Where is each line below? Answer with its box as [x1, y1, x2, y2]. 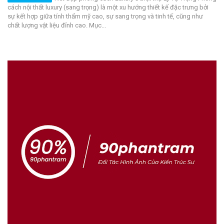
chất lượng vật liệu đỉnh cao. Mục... [7, 21, 106, 29]
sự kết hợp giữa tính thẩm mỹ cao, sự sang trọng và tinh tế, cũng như [7, 12, 203, 20]
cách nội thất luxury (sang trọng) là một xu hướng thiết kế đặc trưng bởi [7, 3, 208, 11]
